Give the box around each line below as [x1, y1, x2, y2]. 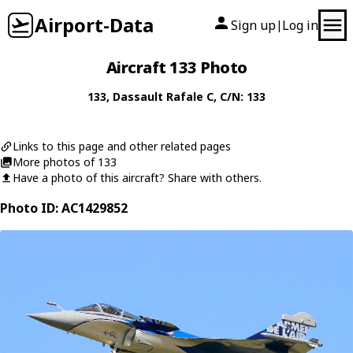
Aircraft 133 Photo [106, 57, 247, 78]
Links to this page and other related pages [13, 139, 231, 154]
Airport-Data [35, 12, 154, 38]
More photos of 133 [13, 154, 117, 169]
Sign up [231, 17, 276, 34]
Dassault [113, 89, 163, 104]
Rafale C [166, 89, 214, 104]
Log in [282, 17, 318, 34]
